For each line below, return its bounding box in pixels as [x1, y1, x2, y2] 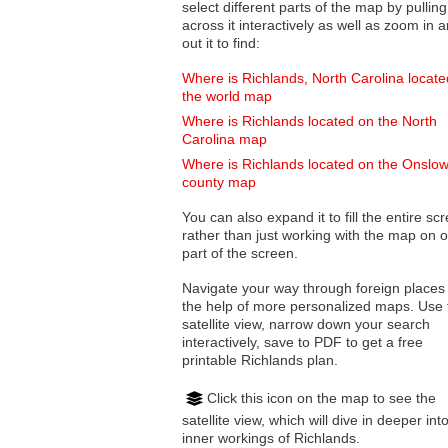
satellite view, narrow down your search [182, 316, 269, 333]
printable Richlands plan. [182, 352, 338, 369]
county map [182, 174, 256, 191]
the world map [182, 88, 272, 105]
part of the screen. [182, 245, 298, 262]
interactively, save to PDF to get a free [182, 334, 423, 351]
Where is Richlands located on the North [182, 113, 437, 130]
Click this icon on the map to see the [207, 389, 436, 406]
